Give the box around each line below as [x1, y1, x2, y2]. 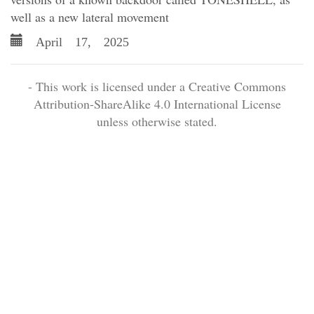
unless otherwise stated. [97, 113, 217, 130]
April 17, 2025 [23, 32, 129, 48]
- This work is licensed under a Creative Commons [28, 78, 286, 95]
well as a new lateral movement [11, 8, 169, 25]
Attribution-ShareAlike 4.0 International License [33, 95, 281, 112]
